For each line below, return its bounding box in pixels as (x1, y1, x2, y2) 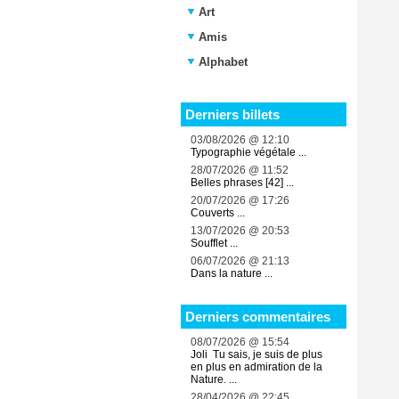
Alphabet (199, 55, 248, 69)
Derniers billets (185, 107, 280, 122)
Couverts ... (191, 207, 245, 219)
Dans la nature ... (191, 267, 273, 280)
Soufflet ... (191, 237, 238, 249)
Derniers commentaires (185, 309, 330, 324)
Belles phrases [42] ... (191, 176, 294, 189)
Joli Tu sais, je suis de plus (191, 348, 322, 361)
